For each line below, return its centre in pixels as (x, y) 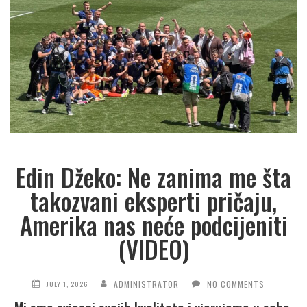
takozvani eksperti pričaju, (153, 201)
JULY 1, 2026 (67, 284)
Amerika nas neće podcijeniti (153, 225)
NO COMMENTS (236, 284)
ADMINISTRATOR (146, 284)
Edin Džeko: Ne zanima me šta (153, 177)
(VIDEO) (153, 249)
